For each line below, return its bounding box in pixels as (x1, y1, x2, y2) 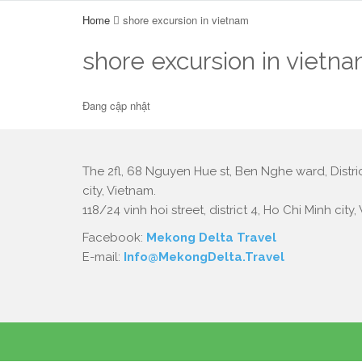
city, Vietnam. (82, 183, 156, 198)
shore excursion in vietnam (123, 12, 249, 27)
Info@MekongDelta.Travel (124, 250, 284, 264)
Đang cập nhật (82, 98, 150, 113)
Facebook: (82, 230, 146, 245)
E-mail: (82, 250, 124, 264)
